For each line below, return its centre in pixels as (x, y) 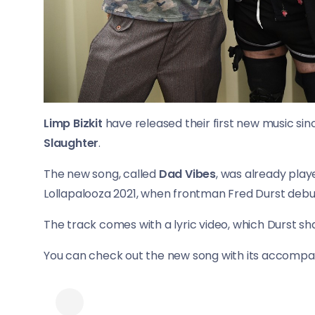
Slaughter (71, 143)
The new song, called (101, 174)
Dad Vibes (187, 174)
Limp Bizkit (73, 124)
